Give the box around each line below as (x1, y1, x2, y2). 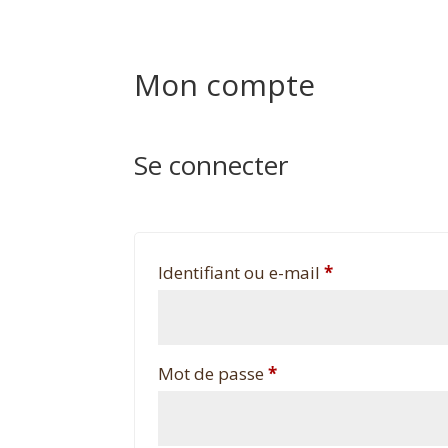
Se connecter (134, 147, 289, 183)
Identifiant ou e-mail (158, 261, 325, 284)
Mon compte (134, 64, 316, 105)
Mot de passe (158, 362, 269, 385)
